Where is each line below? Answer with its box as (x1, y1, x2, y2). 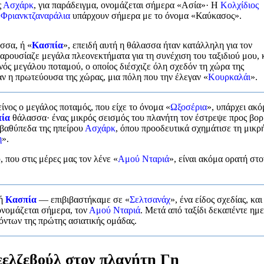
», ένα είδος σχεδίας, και (170, 194, 262, 204)
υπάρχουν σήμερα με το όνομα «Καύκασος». (70, 10, 242, 21)
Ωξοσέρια (170, 101, 207, 112)
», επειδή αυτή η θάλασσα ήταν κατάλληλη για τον (63, 39, 252, 50)
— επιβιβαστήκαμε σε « (37, 194, 130, 204)
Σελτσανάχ (130, 194, 170, 204)
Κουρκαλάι (208, 71, 250, 82)
